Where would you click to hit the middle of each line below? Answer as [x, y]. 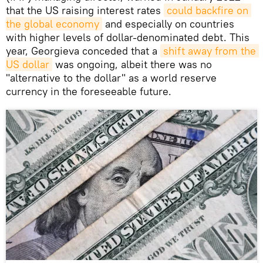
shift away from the [210, 50]
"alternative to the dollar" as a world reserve [111, 77]
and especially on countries [168, 23]
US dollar [28, 64]
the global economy [53, 23]
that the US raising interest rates [85, 10]
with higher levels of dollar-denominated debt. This [128, 37]
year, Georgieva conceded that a [83, 50]
